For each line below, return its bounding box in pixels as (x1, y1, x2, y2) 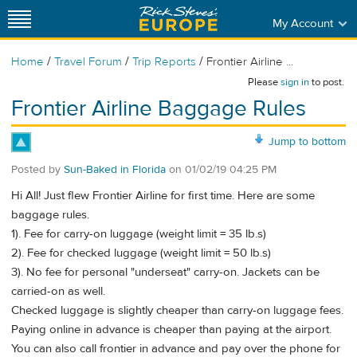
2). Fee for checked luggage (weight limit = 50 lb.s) (11, 245, 271, 261)
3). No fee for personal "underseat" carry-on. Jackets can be (11, 265, 320, 280)
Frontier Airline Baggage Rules (11, 95, 306, 123)
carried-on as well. (11, 284, 105, 300)
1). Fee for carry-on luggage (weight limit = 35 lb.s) (11, 226, 266, 242)
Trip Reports (132, 54, 196, 69)
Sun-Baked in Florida (64, 162, 166, 177)
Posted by (11, 162, 64, 177)
